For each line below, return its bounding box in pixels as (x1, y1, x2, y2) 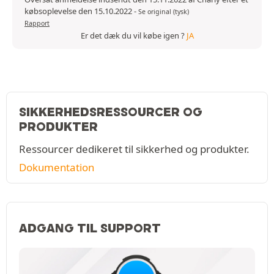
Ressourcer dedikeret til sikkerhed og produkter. (19, 142, 250, 157)
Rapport (24, 19, 50, 28)
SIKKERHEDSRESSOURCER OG (19, 105, 202, 120)
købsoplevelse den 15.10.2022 (24, 6, 134, 17)
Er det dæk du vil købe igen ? (80, 30, 187, 42)
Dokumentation (19, 160, 94, 175)
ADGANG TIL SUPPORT (19, 221, 161, 236)
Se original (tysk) (138, 7, 189, 17)
